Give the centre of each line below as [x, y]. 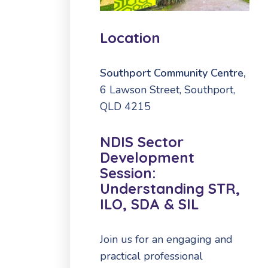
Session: [128, 173]
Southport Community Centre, [173, 73]
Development [147, 157]
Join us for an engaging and [166, 239]
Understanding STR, [170, 188]
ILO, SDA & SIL [149, 204]
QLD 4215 [125, 106]
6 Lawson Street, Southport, [167, 89]
